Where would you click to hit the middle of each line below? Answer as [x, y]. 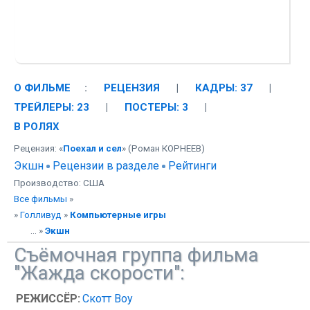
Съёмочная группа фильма [136, 255]
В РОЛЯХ [37, 126]
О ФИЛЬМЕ [42, 88]
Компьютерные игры [118, 215]
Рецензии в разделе [106, 165]
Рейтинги [192, 165]
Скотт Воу [108, 298]
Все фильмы [40, 199]
